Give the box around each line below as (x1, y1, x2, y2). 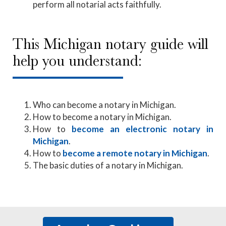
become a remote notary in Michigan (63, 147, 207, 158)
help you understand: (13, 51, 142, 69)
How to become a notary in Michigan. (33, 111, 172, 122)
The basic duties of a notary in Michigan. (33, 159, 185, 171)
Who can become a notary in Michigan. (33, 99, 176, 110)
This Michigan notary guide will (13, 35, 208, 52)
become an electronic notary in (72, 123, 213, 134)
